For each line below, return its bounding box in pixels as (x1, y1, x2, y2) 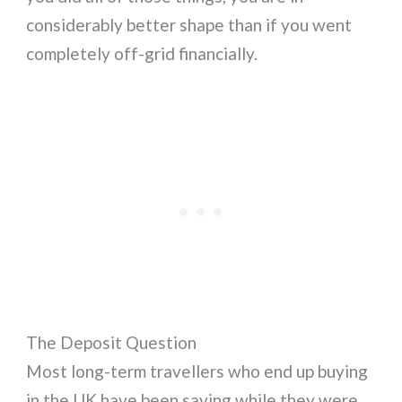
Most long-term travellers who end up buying (26, 360, 369, 381)
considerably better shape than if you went (26, 13, 353, 35)
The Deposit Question (26, 331, 197, 353)
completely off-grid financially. (26, 42, 258, 64)
